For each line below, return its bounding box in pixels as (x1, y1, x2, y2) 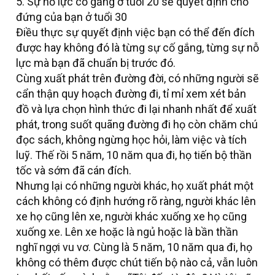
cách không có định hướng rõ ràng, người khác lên (16, 195, 256, 208)
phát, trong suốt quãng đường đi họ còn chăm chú (16, 118, 258, 131)
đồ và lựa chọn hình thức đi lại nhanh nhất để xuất (16, 103, 257, 116)
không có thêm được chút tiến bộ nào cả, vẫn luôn (16, 256, 258, 269)
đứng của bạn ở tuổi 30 (16, 10, 127, 24)
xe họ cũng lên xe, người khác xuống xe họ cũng (16, 210, 247, 223)
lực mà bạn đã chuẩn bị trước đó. (16, 56, 176, 70)
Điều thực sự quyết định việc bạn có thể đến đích (16, 26, 255, 39)
